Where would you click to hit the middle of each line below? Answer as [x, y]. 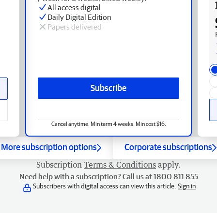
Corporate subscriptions [168, 147]
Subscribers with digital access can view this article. [105, 186]
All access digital [74, 7]
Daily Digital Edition [79, 17]
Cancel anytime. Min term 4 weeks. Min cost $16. [108, 124]
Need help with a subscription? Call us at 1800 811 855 [108, 176]
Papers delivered [75, 26]
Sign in [187, 186]
